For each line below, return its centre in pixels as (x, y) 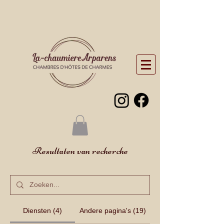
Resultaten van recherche (80, 150)
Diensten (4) (43, 210)
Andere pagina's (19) (112, 210)
